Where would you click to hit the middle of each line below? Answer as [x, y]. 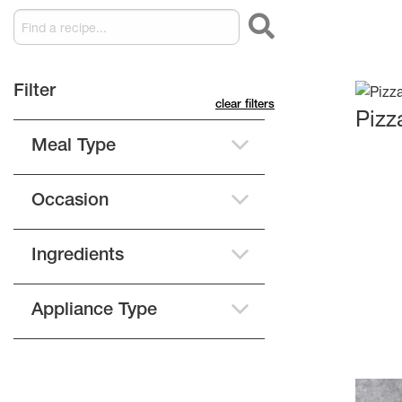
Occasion [70, 202]
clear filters [245, 106]
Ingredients [78, 257]
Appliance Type [94, 312]
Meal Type [74, 148]
